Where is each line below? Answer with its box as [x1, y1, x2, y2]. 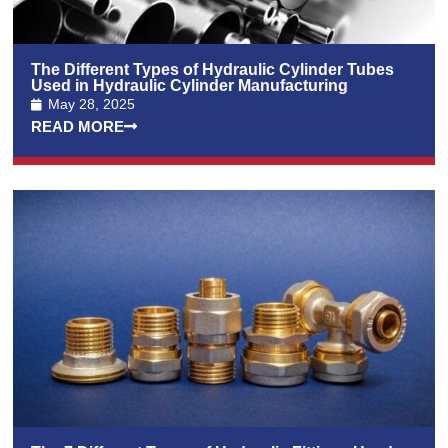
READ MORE [31, 118, 125, 136]
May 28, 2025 [48, 96, 136, 113]
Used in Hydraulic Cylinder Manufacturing [31, 77, 349, 95]
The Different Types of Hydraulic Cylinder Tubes [31, 61, 395, 79]
